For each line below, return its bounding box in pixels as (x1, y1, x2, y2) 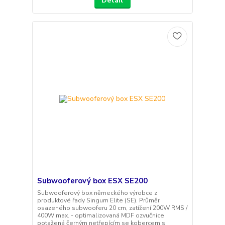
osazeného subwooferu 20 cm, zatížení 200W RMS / (37, 203, 187, 212)
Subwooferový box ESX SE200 (37, 175, 148, 186)
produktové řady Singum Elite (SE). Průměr (37, 196, 160, 204)
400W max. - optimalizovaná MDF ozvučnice (37, 211, 164, 219)
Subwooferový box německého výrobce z (37, 188, 157, 197)
